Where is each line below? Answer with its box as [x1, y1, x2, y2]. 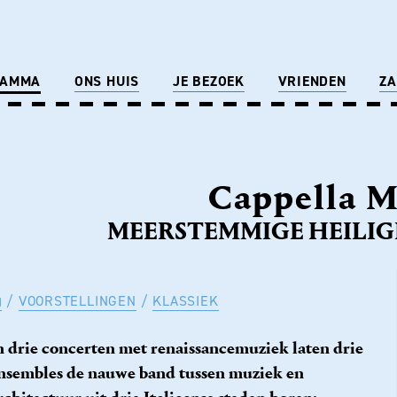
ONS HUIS [74, 72, 140, 90]
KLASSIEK [152, 292, 219, 310]
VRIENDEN [277, 72, 346, 90]
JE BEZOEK [172, 72, 245, 90]
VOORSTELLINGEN [18, 292, 136, 310]
